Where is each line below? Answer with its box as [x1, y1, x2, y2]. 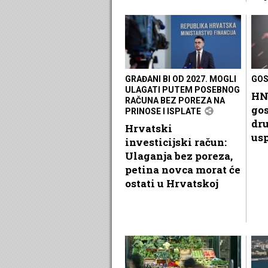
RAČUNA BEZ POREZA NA [125, 95, 225, 105]
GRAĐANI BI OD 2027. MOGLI [125, 74, 236, 84]
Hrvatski [125, 121, 172, 135]
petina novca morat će [125, 162, 240, 176]
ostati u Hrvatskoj [125, 176, 218, 190]
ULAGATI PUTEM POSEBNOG [125, 84, 240, 95]
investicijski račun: [125, 135, 227, 149]
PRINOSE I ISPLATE [125, 106, 201, 116]
